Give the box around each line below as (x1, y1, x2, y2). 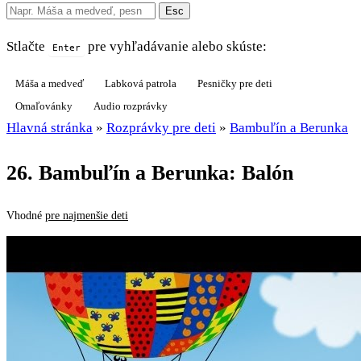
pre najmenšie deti (45, 209, 128, 222)
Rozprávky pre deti (106, 120, 216, 135)
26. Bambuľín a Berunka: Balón (6, 161, 293, 185)
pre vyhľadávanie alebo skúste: (85, 39, 267, 54)
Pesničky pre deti (197, 77, 272, 89)
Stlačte (6, 39, 48, 54)
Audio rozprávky (93, 100, 168, 112)
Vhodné (6, 209, 45, 222)
